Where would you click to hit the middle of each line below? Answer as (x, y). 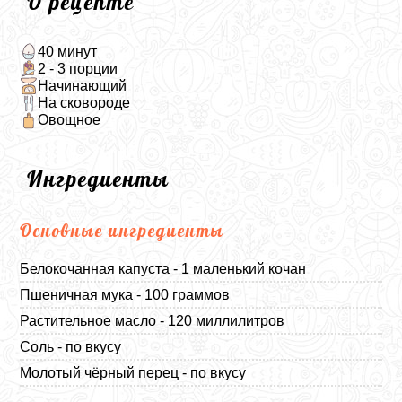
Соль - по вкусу (71, 346)
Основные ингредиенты (122, 230)
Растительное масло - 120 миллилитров (153, 320)
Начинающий (82, 85)
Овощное (69, 120)
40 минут (67, 51)
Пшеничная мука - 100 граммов (125, 294)
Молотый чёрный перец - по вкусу (133, 372)
